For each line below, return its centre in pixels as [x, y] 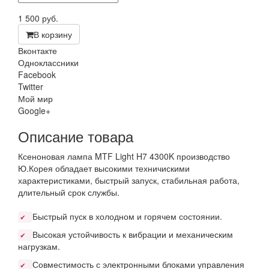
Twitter [31, 86]
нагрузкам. [39, 246]
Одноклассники [48, 62]
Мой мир [35, 98]
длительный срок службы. [70, 192]
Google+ [34, 110]
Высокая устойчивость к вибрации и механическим [133, 234]
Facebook [37, 74]
